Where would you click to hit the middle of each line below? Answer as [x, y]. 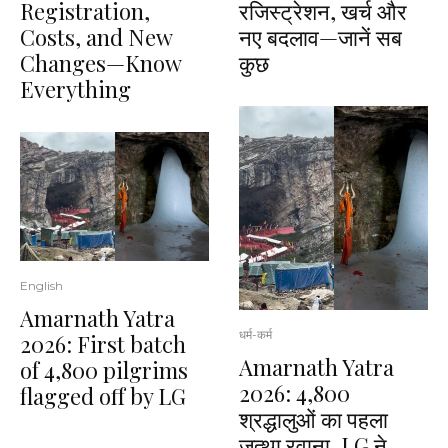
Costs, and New [96, 36]
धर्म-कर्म [255, 335]
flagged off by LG [103, 396]
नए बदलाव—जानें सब [320, 36]
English [41, 286]
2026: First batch [103, 344]
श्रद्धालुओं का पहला [313, 419]
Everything [75, 88]
